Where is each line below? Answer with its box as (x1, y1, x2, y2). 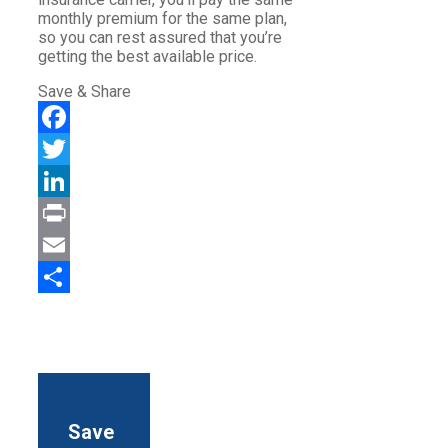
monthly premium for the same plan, (38, 9, 287, 29)
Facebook (38, 139, 107, 159)
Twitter (38, 171, 87, 191)
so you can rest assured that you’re (38, 28, 282, 48)
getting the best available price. (38, 47, 257, 67)
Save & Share (38, 82, 131, 102)
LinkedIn (38, 203, 98, 223)
